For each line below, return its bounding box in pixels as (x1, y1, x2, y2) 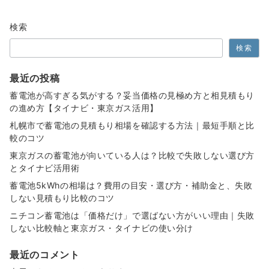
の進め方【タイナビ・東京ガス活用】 (10, 103, 159, 113)
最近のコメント (10, 249, 80, 261)
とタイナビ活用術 (10, 163, 80, 174)
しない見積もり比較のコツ (10, 193, 115, 204)
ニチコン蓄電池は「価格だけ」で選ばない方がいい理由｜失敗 (10, 210, 255, 221)
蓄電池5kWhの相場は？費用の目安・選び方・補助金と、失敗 (10, 180, 253, 191)
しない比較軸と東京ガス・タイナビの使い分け (10, 223, 193, 234)
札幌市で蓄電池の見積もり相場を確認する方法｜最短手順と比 (10, 120, 255, 131)
